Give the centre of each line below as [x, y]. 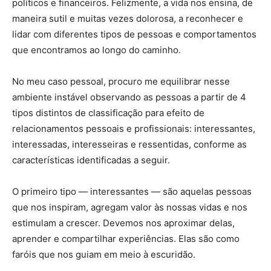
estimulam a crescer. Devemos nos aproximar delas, [123, 223]
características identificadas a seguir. [91, 160]
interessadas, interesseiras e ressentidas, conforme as [129, 144]
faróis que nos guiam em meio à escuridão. [104, 254]
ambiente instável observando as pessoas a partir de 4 [129, 97]
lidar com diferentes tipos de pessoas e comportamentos [134, 34]
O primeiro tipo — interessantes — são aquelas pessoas [132, 191]
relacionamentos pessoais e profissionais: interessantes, [134, 128]
